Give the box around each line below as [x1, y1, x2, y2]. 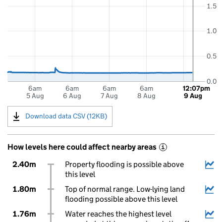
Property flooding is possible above [64, 160, 184, 169]
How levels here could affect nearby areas [7, 142, 157, 152]
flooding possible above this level [64, 194, 177, 204]
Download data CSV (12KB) [25, 111, 107, 120]
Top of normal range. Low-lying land [64, 184, 185, 194]
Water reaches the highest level [64, 209, 171, 219]
